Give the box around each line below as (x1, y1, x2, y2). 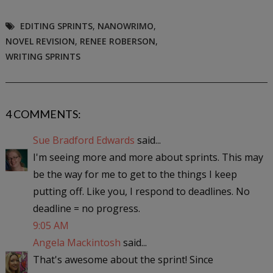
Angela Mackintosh (32, 235, 121, 249)
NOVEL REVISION (5, 35, 75, 47)
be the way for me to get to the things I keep (32, 167, 237, 181)
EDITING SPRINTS (19, 19, 93, 32)
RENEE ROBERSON (79, 35, 155, 47)
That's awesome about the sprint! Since (32, 252, 213, 266)
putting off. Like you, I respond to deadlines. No (32, 184, 250, 198)
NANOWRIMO (97, 19, 154, 32)
